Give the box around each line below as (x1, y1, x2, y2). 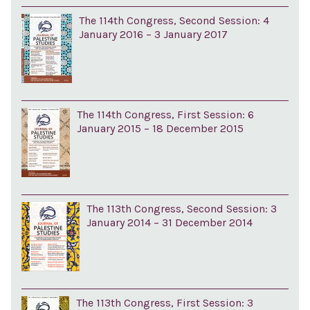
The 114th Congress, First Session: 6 (76, 108, 254, 121)
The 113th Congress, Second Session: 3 (86, 202, 277, 215)
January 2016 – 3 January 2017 (78, 28, 228, 41)
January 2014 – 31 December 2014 (86, 216, 253, 229)
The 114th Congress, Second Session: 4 (78, 14, 269, 27)
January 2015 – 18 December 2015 (76, 122, 244, 135)
